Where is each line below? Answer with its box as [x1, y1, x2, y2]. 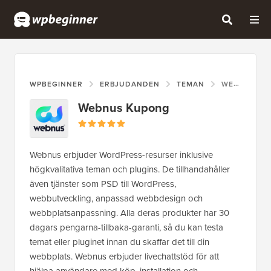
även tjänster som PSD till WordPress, [30, 177, 176, 191]
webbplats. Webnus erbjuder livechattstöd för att [30, 250, 219, 264]
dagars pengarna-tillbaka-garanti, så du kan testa [30, 221, 223, 235]
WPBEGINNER [30, 79, 83, 90]
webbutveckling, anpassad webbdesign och [30, 192, 203, 206]
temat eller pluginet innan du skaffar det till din [30, 235, 209, 249]
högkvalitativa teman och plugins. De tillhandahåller [30, 163, 230, 177]
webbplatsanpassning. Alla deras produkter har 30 [30, 206, 229, 220]
